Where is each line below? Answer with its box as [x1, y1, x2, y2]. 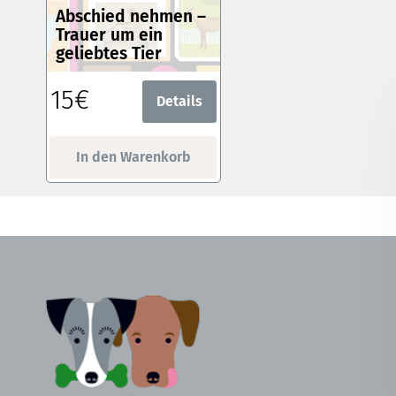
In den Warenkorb [75, 148, 191, 165]
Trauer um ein [56, 24, 163, 45]
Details [156, 92, 203, 110]
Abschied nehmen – [56, 5, 206, 27]
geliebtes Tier [56, 42, 162, 64]
